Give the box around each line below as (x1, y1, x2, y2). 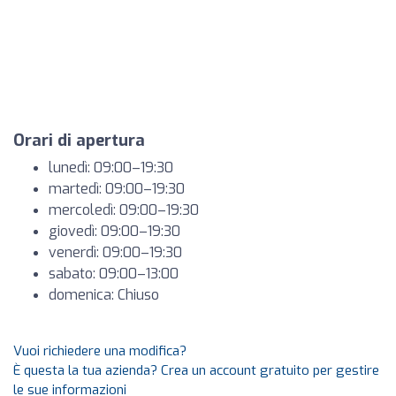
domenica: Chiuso (49, 286, 159, 304)
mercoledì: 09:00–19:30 (49, 201, 199, 219)
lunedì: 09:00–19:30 (49, 158, 173, 177)
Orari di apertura (13, 130, 145, 151)
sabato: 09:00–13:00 (49, 264, 179, 283)
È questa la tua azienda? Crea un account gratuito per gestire (13, 362, 379, 379)
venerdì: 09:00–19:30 (49, 243, 182, 262)
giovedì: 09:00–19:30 (49, 222, 180, 240)
